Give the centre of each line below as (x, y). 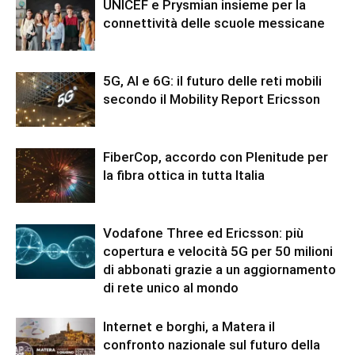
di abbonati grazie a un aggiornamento (219, 269)
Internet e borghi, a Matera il (189, 326)
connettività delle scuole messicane (214, 23)
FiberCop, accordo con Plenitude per (216, 157)
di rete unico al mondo (171, 288)
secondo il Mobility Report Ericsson (212, 99)
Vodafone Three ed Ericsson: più (203, 233)
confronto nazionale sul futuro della (212, 345)
